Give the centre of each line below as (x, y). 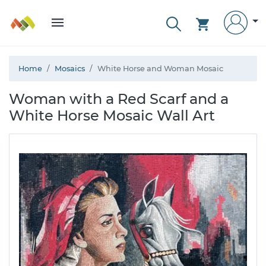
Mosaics (70, 69)
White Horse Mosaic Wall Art (112, 115)
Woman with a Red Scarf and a (119, 99)
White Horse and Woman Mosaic (160, 69)
